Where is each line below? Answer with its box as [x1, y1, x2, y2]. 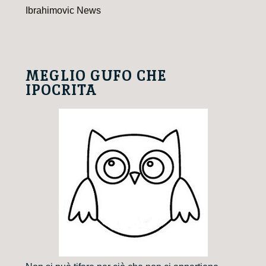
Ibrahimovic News [26, 5, 101, 16]
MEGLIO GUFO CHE [26, 66, 167, 85]
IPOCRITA [26, 81, 97, 100]
